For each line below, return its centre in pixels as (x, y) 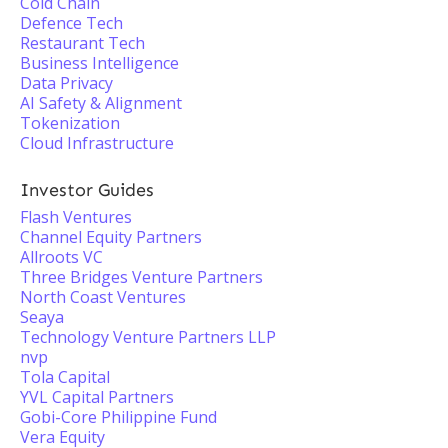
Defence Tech (71, 23)
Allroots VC (61, 257)
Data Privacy (66, 83)
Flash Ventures (76, 217)
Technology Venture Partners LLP (148, 337)
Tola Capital (65, 377)
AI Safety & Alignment (101, 103)
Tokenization (70, 123)
